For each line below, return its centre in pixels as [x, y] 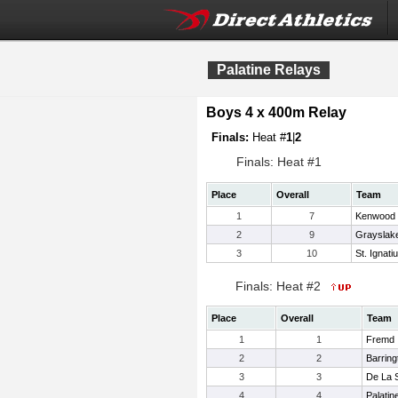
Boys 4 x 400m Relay [276, 112]
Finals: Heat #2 [280, 286]
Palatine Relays [269, 70]
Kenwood [375, 216]
